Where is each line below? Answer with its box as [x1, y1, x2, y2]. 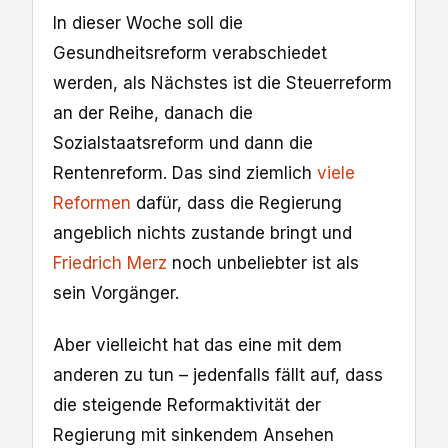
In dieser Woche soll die [53, 13, 243, 33]
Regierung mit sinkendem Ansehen [53, 425, 334, 446]
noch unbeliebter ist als [167, 253, 359, 273]
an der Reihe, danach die [53, 103, 253, 123]
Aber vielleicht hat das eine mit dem [53, 335, 342, 356]
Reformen [53, 193, 131, 213]
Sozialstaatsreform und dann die [53, 133, 313, 153]
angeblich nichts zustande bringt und [53, 223, 352, 243]
